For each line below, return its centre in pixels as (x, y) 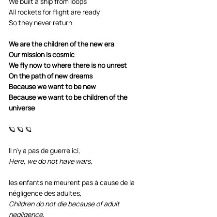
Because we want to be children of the (69, 97)
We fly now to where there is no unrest (68, 65)
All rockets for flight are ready (54, 12)
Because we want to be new (52, 86)
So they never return (40, 22)
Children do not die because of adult (65, 203)
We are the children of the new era (62, 44)
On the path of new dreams (51, 76)
